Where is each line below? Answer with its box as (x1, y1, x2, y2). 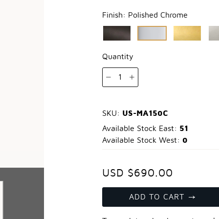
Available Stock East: (102, 125, 179, 133)
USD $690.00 (102, 168, 173, 179)
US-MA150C (122, 109, 168, 117)
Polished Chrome (128, 11, 188, 19)
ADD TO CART (129, 193, 184, 201)
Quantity (102, 53, 133, 61)
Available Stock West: (102, 136, 182, 145)
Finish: (102, 11, 128, 19)
